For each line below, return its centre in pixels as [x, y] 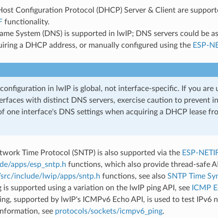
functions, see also [134, 176]
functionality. [26, 22]
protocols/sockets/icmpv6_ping [109, 211]
